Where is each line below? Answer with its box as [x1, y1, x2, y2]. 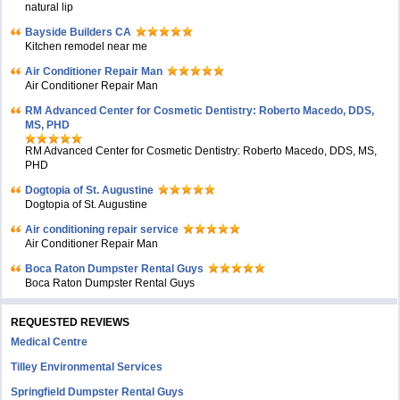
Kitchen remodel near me [25, 40, 148, 53]
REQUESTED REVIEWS [11, 316, 130, 329]
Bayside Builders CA [25, 26, 132, 38]
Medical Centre [11, 336, 88, 348]
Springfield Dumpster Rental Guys [11, 386, 185, 398]
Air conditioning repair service [25, 223, 179, 236]
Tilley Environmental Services [11, 361, 163, 373]
